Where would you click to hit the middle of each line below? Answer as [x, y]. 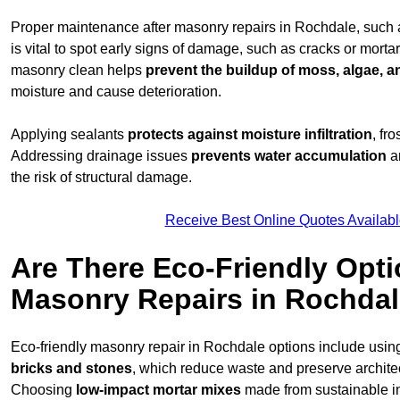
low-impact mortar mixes [158, 389]
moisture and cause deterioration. [116, 91]
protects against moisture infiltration [250, 134]
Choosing [43, 389]
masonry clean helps [78, 70]
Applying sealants [69, 134]
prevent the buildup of [220, 70]
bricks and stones [71, 368]
